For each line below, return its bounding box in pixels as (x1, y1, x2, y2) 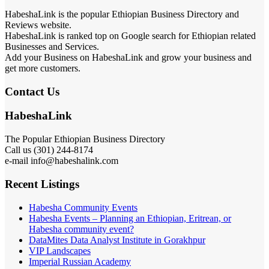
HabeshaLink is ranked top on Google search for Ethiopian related (5, 31, 256, 41)
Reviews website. (5, 20, 71, 31)
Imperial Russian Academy (29, 256, 131, 267)
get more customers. (5, 63, 80, 74)
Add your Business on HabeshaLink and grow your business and (5, 52, 252, 63)
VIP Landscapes (29, 245, 91, 256)
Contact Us (5, 85, 59, 98)
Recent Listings (5, 177, 79, 190)
